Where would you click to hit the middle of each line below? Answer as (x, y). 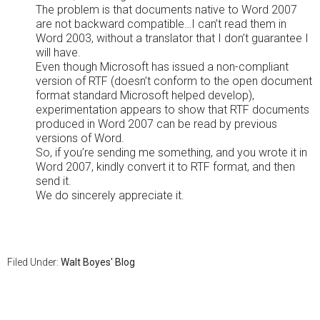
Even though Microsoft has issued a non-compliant (162, 67)
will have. (58, 52)
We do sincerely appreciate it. (110, 195)
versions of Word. (80, 138)
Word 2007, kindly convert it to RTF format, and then (165, 167)
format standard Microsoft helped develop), (145, 95)
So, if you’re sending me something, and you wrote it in (171, 152)
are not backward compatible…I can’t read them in (161, 24)
